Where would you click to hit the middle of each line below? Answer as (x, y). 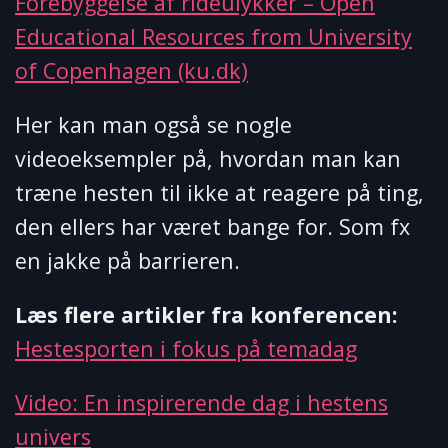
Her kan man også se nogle (153, 125)
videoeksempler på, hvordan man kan (208, 159)
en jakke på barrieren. (127, 261)
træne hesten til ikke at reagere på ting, (219, 193)
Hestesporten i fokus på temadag (186, 349)
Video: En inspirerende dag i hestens (201, 403)
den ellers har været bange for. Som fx (212, 227)
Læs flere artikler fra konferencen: (206, 315)
